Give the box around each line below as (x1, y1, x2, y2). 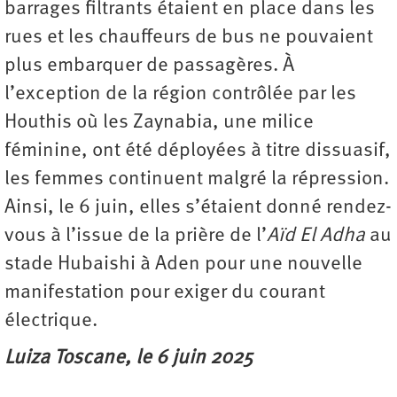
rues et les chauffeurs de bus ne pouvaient (4, 27, 373, 49)
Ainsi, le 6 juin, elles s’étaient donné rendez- (4, 198, 392, 219)
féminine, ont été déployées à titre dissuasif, (4, 141, 391, 162)
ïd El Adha (278, 226, 365, 247)
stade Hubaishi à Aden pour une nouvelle (4, 254, 362, 276)
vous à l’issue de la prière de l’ (4, 226, 267, 247)
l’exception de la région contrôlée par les (4, 84, 356, 105)
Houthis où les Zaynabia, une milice (4, 113, 314, 134)
